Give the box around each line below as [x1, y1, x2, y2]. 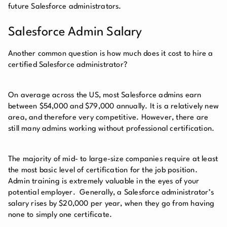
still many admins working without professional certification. [8, 125, 215, 133]
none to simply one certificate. [8, 211, 112, 219]
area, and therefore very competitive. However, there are [8, 113, 209, 122]
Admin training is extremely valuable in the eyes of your [8, 177, 200, 185]
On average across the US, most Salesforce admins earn [8, 91, 202, 99]
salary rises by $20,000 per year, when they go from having [8, 200, 215, 208]
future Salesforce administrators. [8, 3, 122, 11]
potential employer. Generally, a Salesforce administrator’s [8, 188, 214, 197]
